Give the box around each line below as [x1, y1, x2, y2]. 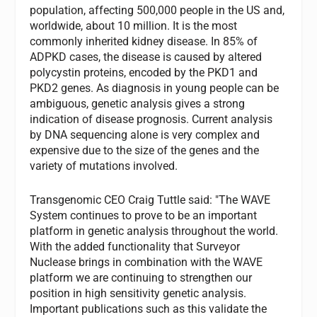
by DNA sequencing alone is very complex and [30, 128, 260, 142]
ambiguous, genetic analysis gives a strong [30, 97, 246, 111]
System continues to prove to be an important [30, 208, 258, 222]
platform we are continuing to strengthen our [30, 270, 253, 284]
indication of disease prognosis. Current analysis [30, 113, 273, 127]
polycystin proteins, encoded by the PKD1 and [30, 66, 258, 80]
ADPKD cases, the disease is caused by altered [30, 50, 263, 64]
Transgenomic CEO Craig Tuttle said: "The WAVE [30, 192, 271, 207]
